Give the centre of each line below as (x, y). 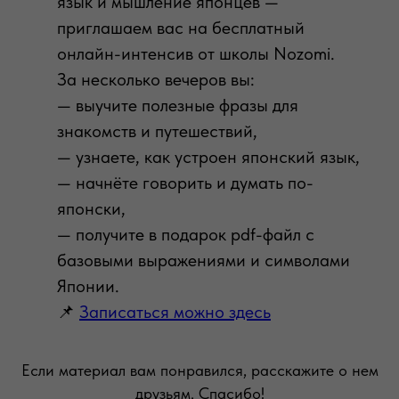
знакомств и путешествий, (157, 131)
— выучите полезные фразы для (178, 105)
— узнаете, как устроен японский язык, (208, 157)
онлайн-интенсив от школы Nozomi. (196, 53)
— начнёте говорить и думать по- (185, 183)
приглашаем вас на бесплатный (181, 28)
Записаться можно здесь (175, 312)
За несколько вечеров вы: (156, 79)
